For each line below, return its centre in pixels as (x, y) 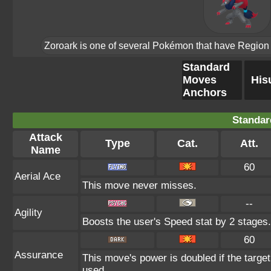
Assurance (39, 255)
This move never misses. (139, 185)
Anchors (205, 93)
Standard (206, 67)
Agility (28, 213)
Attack (45, 137)
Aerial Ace (38, 176)
